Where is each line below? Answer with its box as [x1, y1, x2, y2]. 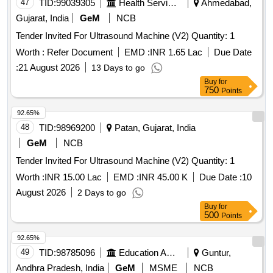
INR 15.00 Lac [44, 172, 102, 183]
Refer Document [44, 47, 113, 58]
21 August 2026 [18, 62, 80, 73]
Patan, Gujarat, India [112, 122, 196, 133]
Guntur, [199, 247, 231, 258]
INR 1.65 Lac [150, 47, 202, 58]
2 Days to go [77, 188, 126, 198]
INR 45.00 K [139, 172, 188, 183]
